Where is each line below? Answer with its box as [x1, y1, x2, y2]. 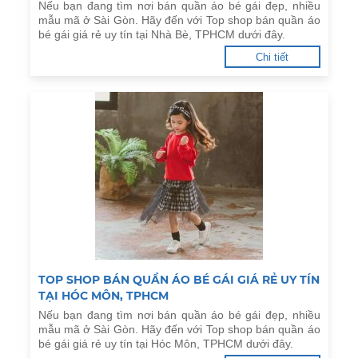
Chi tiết [256, 51, 288, 63]
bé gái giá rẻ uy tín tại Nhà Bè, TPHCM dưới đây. [38, 28, 285, 41]
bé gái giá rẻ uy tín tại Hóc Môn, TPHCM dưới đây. [38, 337, 293, 350]
